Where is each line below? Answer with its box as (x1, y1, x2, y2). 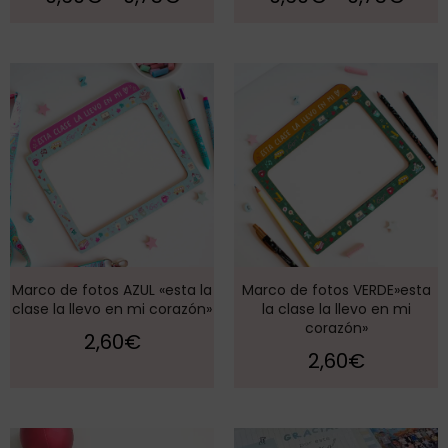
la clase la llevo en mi (261, 299, 411, 320)
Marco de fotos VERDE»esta (241, 280, 431, 301)
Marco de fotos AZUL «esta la (12, 280, 212, 301)
